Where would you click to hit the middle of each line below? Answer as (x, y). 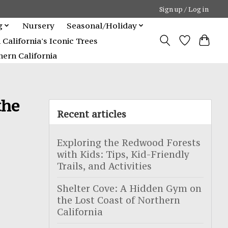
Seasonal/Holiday (102, 25)
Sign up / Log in (184, 9)
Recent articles (92, 114)
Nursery (38, 25)
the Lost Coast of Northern (119, 200)
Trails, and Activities (104, 166)
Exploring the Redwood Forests (129, 142)
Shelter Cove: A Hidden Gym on (129, 188)
